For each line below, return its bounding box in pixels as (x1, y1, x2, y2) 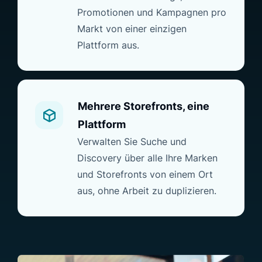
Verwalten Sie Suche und (77, 136, 187, 148)
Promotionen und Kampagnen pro (77, 6, 226, 19)
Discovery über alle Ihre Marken (77, 152, 218, 164)
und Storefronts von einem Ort (77, 168, 213, 181)
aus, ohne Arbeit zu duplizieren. (77, 185, 216, 197)
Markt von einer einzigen (77, 23, 187, 35)
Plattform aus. (77, 39, 139, 51)
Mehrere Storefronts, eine (78, 100, 209, 113)
